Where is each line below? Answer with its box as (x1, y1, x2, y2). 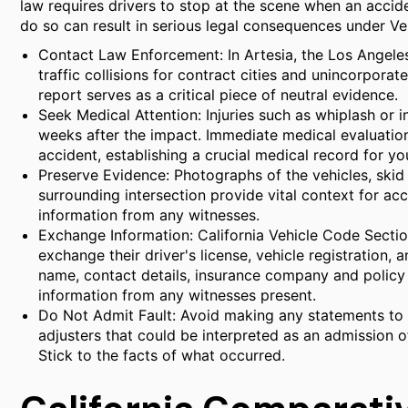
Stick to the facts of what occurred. (38, 346, 285, 364)
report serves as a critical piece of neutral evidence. (38, 86, 398, 104)
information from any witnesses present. (38, 286, 316, 304)
